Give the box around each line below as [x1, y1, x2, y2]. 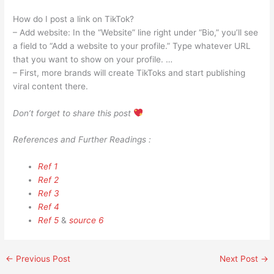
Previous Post [13, 254, 71, 264]
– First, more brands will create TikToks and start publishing [13, 67, 246, 78]
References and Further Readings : [13, 135, 152, 145]
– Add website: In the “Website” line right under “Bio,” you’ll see [13, 27, 259, 37]
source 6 [69, 215, 105, 226]
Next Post [219, 254, 261, 264]
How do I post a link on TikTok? [13, 13, 135, 24]
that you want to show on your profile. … [13, 54, 173, 64]
